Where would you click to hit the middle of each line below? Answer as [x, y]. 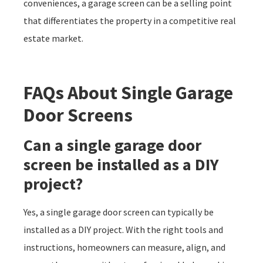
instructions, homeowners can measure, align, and [124, 247]
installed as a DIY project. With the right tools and [123, 229]
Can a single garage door [112, 145]
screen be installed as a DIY [121, 164]
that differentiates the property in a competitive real [130, 20]
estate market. [53, 38]
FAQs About [72, 92]
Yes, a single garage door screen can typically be [119, 212]
